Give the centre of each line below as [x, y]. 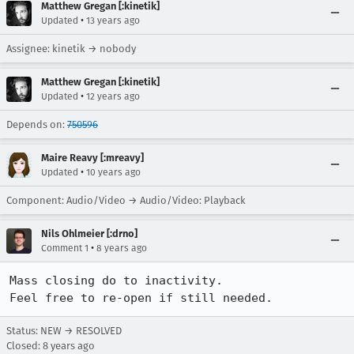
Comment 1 [65, 248]
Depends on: [37, 124]
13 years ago [113, 21]
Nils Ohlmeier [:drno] [89, 233]
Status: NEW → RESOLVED [64, 331]
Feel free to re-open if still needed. [141, 298]
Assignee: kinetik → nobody [71, 49]
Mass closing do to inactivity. [116, 281]
